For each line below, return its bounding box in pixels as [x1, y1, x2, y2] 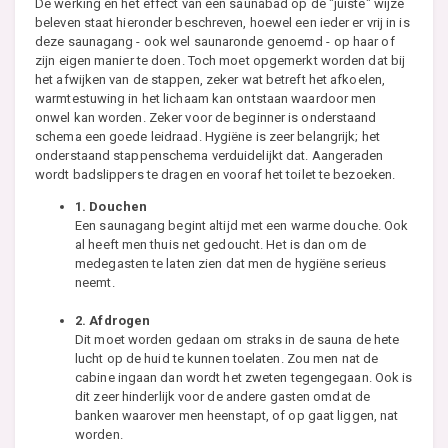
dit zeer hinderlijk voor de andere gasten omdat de [75, 389, 371, 405]
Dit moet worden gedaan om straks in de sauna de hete [75, 332, 400, 348]
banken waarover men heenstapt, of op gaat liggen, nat [75, 408, 399, 424]
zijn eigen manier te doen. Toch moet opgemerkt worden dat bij [35, 53, 406, 69]
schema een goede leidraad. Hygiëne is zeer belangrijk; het [35, 129, 380, 145]
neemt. [75, 275, 115, 291]
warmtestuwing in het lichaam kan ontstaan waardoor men [35, 91, 377, 107]
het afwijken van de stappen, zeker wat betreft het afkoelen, [35, 72, 386, 88]
